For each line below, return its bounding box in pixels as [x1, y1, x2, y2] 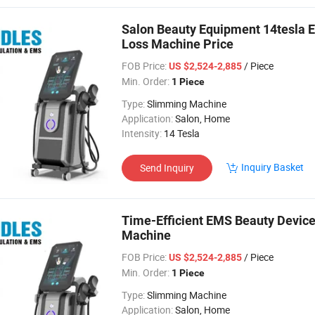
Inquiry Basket [241, 160, 304, 174]
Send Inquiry [140, 161, 194, 174]
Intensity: [122, 127, 162, 140]
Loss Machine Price [122, 37, 233, 51]
